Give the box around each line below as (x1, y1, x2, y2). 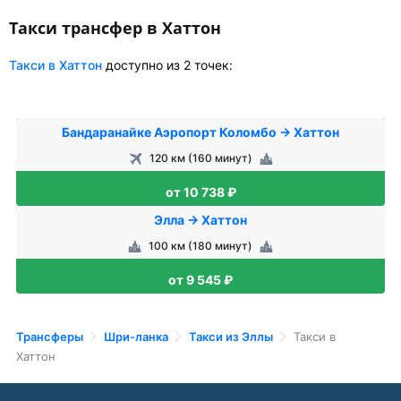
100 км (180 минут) (149, 239, 252, 253)
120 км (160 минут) (149, 151, 252, 166)
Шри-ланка (104, 329, 168, 345)
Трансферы (16, 329, 83, 345)
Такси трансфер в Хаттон (9, 17, 221, 39)
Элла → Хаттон (154, 212, 247, 228)
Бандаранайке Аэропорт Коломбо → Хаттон (62, 124, 339, 141)
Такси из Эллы (189, 329, 273, 345)
